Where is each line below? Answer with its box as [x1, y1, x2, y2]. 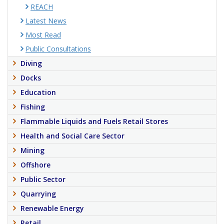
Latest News [25, 16, 66, 25]
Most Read [25, 30, 61, 39]
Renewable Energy [20, 203, 84, 213]
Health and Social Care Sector [20, 131, 124, 140]
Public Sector [20, 174, 65, 184]
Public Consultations [25, 44, 91, 53]
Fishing [20, 102, 45, 111]
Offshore [20, 160, 50, 169]
